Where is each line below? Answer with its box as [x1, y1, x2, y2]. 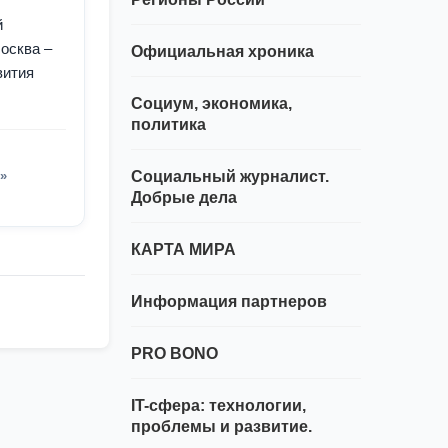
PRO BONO [130, 345, 218, 363]
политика [130, 116, 206, 134]
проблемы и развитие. [130, 418, 312, 436]
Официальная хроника [130, 43, 314, 61]
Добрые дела [130, 189, 237, 207]
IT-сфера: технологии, [130, 397, 306, 415]
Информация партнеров [130, 293, 327, 311]
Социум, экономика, [130, 95, 292, 113]
